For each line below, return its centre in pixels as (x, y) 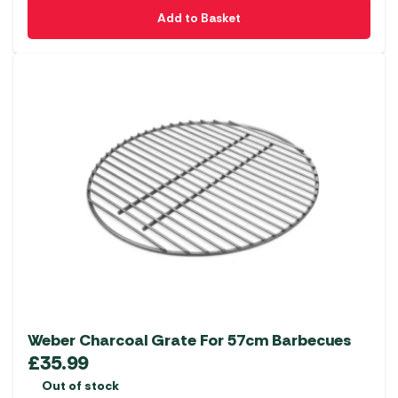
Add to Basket (199, 18)
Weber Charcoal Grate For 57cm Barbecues (189, 340)
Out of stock (80, 385)
